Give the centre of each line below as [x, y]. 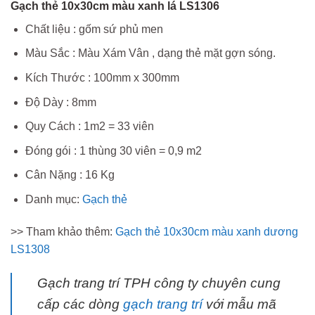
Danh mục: [53, 199]
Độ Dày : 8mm [60, 102]
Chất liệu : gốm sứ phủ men [94, 29]
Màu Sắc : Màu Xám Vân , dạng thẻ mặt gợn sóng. [150, 53]
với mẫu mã [239, 304]
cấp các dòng [80, 304]
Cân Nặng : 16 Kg [70, 175]
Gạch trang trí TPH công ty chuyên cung [159, 283]
